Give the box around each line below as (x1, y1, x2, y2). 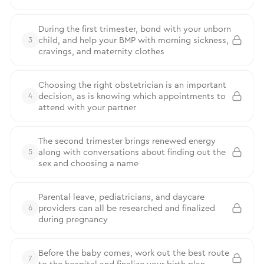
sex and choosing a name (38, 157, 138, 169)
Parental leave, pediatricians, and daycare (38, 191, 204, 202)
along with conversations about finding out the (38, 146, 226, 157)
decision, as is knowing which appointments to (38, 90, 226, 101)
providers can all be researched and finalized (38, 202, 215, 213)
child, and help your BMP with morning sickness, (38, 34, 229, 45)
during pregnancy (38, 213, 108, 225)
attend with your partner (38, 101, 136, 113)
